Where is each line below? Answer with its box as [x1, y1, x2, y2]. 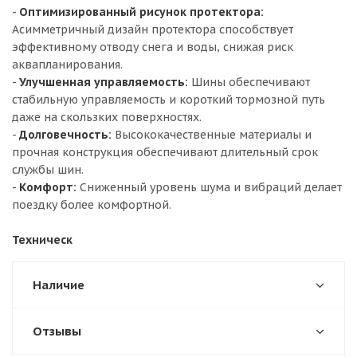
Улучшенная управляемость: [19, 75, 188, 89]
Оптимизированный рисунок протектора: [19, 5, 264, 19]
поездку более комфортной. [12, 198, 171, 212]
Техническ [12, 233, 73, 247]
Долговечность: [19, 127, 112, 142]
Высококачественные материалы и [112, 127, 312, 142]
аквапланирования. [12, 57, 123, 72]
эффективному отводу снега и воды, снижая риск [12, 40, 293, 54]
